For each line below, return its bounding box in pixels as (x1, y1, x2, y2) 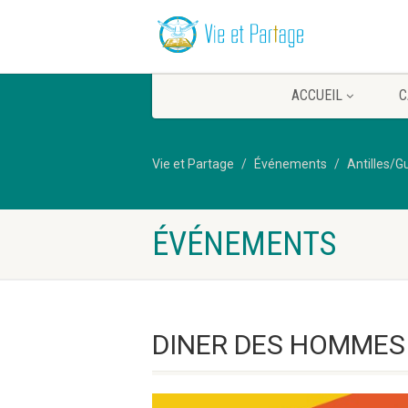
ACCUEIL (291, 87, 342, 104)
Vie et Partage (152, 157, 234, 171)
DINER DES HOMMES (152, 329, 405, 361)
